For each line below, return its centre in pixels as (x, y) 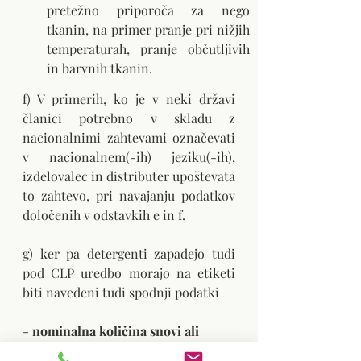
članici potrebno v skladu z (129, 118)
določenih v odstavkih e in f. (104, 215)
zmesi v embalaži (72, 351)
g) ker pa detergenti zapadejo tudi (129, 254)
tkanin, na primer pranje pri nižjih (148, 30)
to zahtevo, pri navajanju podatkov (129, 196)
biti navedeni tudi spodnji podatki (121, 293)
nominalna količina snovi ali (117, 331)
